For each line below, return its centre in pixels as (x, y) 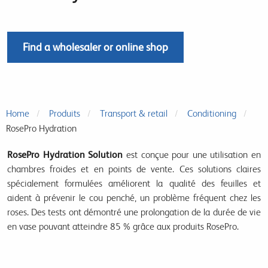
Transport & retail (134, 113)
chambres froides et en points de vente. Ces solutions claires (134, 169)
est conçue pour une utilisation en (192, 155)
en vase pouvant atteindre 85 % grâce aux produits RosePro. (123, 226)
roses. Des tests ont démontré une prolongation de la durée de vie (134, 212)
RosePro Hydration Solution (65, 155)
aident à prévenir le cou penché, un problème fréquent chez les (134, 198)
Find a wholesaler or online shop (95, 47)
